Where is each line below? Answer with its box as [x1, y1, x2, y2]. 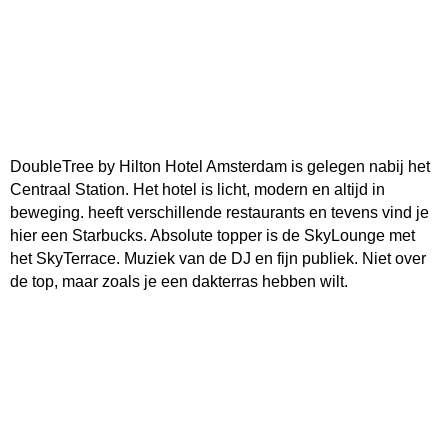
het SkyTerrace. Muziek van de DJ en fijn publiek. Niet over [10, 250, 426, 267]
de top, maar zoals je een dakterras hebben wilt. [10, 273, 348, 290]
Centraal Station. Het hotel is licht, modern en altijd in [10, 181, 385, 198]
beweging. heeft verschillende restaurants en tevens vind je [10, 204, 429, 221]
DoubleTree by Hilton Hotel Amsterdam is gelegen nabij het [10, 158, 430, 175]
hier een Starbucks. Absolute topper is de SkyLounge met [10, 227, 415, 244]
